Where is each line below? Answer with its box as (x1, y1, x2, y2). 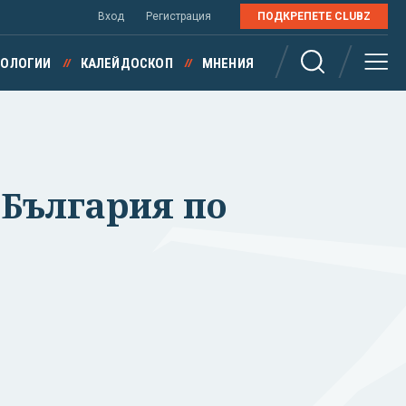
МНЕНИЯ (201, 55, 254, 72)
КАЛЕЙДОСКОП (80, 55, 173, 72)
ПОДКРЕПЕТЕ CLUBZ (257, 10, 371, 23)
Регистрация (146, 10, 211, 23)
